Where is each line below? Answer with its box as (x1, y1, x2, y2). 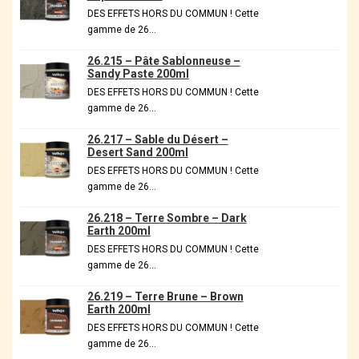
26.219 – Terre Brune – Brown (87, 290, 244, 304)
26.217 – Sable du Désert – (87, 133, 228, 147)
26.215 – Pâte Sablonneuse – (87, 54, 240, 68)
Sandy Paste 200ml (87, 67, 189, 81)
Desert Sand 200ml (87, 146, 188, 159)
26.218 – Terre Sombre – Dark (87, 212, 247, 225)
